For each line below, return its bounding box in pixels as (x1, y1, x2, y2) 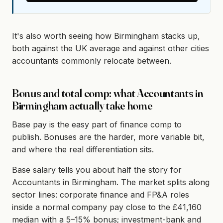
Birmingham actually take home (12, 98, 153, 112)
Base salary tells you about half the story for (12, 165, 182, 175)
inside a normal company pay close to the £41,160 (12, 202, 202, 213)
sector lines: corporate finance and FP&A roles (12, 190, 189, 200)
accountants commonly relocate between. (12, 55, 171, 66)
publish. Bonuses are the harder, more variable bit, (12, 132, 205, 142)
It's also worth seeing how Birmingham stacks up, (12, 30, 200, 41)
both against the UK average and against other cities (12, 43, 209, 53)
